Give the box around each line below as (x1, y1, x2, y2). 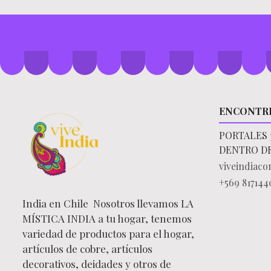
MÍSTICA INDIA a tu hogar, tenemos (22, 212, 192, 226)
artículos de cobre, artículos (22, 242, 152, 256)
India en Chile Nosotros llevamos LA (22, 197, 194, 211)
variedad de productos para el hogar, (22, 227, 194, 241)
